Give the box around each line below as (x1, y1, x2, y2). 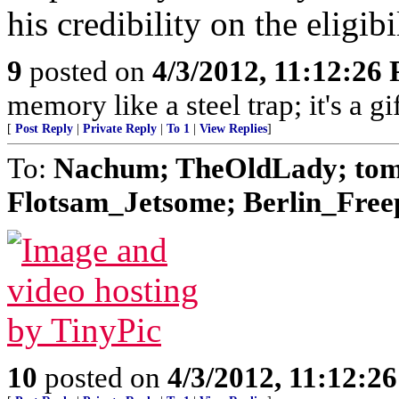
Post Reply (15, 122, 73, 135)
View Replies (199, 122, 267, 135)
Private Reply (83, 122, 157, 135)
